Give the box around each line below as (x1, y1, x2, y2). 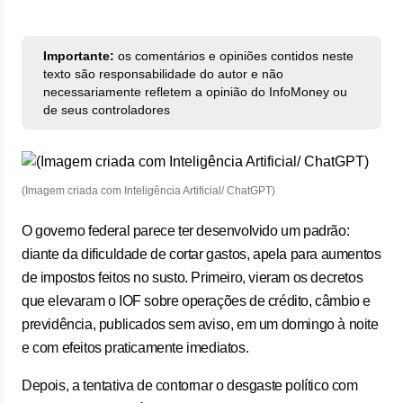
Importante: (43, 49, 114, 63)
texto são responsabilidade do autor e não (43, 67, 283, 81)
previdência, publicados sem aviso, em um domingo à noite (22, 317, 379, 332)
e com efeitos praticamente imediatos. (22, 340, 249, 355)
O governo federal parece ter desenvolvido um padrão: (22, 223, 350, 238)
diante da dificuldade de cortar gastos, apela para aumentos (22, 246, 381, 262)
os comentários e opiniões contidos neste (114, 49, 354, 63)
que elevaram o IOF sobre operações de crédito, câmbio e (22, 293, 372, 309)
